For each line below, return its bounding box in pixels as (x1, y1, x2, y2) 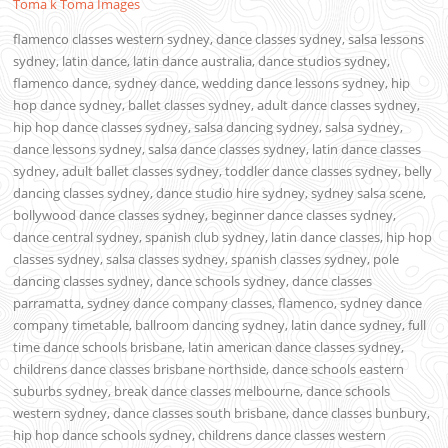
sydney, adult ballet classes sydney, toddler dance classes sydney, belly (13, 162, 433, 181)
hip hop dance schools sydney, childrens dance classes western (13, 426, 387, 445)
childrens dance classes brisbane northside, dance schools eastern (13, 360, 405, 379)
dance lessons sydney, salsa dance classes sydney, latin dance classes (13, 140, 422, 159)
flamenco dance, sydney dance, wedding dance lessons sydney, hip (13, 74, 411, 93)
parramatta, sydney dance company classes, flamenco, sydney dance (13, 294, 423, 313)
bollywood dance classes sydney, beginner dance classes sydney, (13, 206, 397, 225)
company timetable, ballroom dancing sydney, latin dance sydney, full (13, 316, 427, 335)
